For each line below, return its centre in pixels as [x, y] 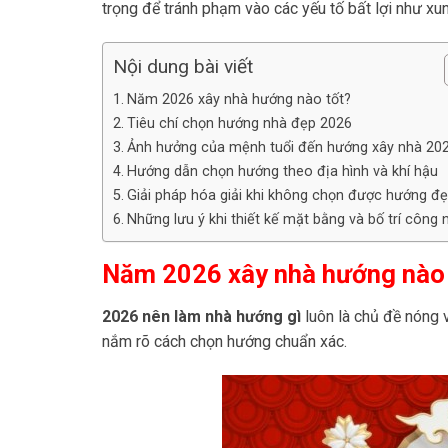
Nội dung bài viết [183, 67]
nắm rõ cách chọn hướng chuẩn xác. [224, 341]
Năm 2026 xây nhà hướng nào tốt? [238, 100]
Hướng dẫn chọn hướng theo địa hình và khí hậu [282, 172]
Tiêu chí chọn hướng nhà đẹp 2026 [239, 124]
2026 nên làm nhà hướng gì [201, 316]
